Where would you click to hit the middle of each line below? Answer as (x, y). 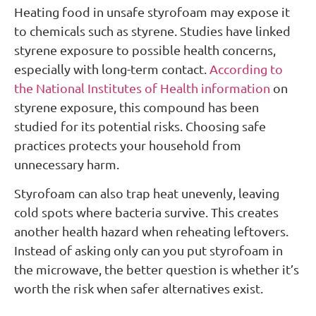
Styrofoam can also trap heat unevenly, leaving (147, 193)
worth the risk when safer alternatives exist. (139, 288)
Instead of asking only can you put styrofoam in (148, 250)
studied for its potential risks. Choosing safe (140, 126)
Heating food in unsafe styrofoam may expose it (152, 11)
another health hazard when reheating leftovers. (151, 231)
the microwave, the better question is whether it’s (157, 269)
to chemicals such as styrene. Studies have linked (152, 30)
